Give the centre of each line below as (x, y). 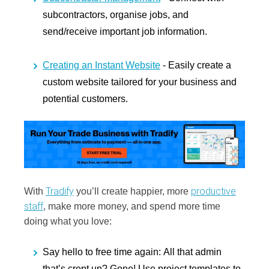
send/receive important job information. (125, 31)
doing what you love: (68, 221)
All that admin (192, 252)
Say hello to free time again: (103, 252)
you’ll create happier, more (132, 191)
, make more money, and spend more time (132, 206)
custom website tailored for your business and (140, 82)
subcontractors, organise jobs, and (116, 14)
